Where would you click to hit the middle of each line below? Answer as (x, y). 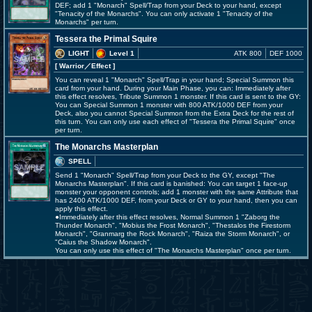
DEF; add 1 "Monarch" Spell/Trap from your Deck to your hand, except (168, 5)
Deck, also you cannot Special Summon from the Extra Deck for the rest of (174, 113)
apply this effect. (81, 209)
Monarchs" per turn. (87, 22)
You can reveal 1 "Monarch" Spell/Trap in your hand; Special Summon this (174, 80)
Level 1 (122, 53)
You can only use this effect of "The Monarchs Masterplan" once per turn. (173, 250)
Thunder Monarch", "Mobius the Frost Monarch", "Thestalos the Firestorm (173, 225)
